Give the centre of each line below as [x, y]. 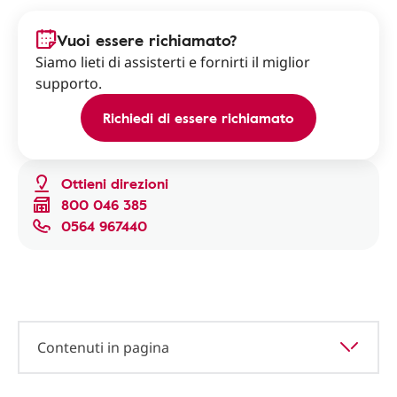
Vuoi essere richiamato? [147, 40]
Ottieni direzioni [115, 183]
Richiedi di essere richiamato [198, 118]
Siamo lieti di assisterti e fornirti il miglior [173, 62]
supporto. [69, 83]
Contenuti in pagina [103, 347]
